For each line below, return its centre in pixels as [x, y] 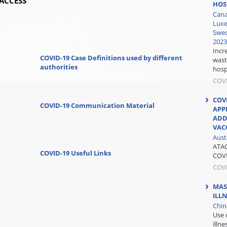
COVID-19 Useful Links [75, 153]
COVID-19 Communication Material [97, 105]
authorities [59, 67]
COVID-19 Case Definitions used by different [111, 58]
